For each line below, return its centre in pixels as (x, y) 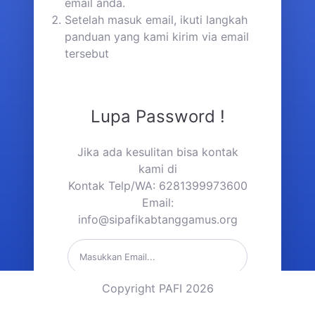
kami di (157, 169)
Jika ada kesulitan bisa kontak (157, 152)
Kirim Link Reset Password (157, 304)
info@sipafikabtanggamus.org (157, 220)
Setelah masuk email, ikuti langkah (156, 20)
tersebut (87, 54)
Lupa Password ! (157, 117)
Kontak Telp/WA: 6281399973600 (157, 186)
